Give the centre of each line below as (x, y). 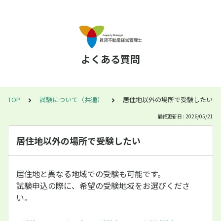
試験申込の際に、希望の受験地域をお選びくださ (103, 185)
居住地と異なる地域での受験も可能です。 (91, 174)
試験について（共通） (72, 99)
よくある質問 (110, 59)
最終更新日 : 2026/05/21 (185, 116)
